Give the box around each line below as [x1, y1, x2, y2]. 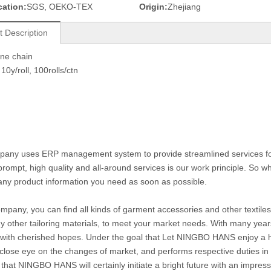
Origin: [139, 2, 168, 11]
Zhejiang [167, 2, 201, 11]
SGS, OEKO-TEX [27, 2, 93, 11]
